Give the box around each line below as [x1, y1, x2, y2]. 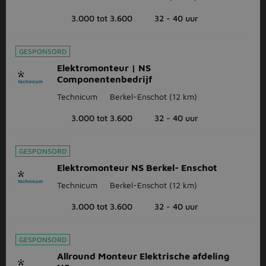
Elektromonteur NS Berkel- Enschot [57, 162, 217, 173]
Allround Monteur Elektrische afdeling [57, 251, 229, 261]
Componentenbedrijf [57, 74, 152, 84]
